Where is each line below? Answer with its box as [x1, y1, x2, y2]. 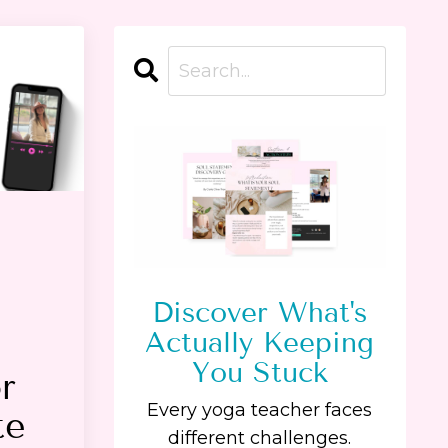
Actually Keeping [145, 326, 375, 360]
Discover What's [152, 296, 368, 330]
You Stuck [191, 356, 328, 390]
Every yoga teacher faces [147, 399, 373, 422]
